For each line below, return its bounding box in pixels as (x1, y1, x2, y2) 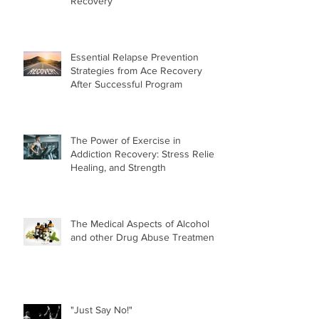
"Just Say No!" (70, 303, 132, 315)
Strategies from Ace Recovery (70, 64, 202, 76)
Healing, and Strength (70, 161, 166, 173)
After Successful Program (70, 78, 182, 90)
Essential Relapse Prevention (70, 51, 199, 63)
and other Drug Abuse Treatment (70, 231, 217, 243)
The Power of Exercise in (70, 134, 181, 146)
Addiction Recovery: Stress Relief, (70, 147, 219, 159)
